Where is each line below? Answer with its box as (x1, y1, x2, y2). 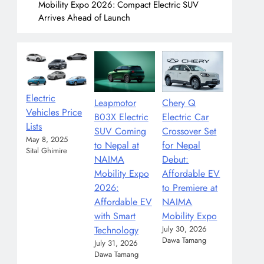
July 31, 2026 (94, 237, 137, 249)
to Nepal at (94, 138, 139, 153)
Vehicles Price (26, 105, 82, 119)
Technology (94, 223, 138, 237)
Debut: (162, 153, 189, 167)
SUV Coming (94, 124, 146, 138)
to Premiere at (162, 181, 218, 195)
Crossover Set (162, 124, 217, 138)
